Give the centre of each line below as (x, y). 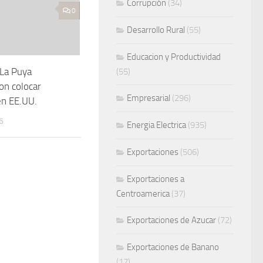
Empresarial (149, 98)
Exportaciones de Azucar (171, 220)
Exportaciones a (156, 179)
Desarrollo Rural (156, 30)
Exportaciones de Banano (173, 247)
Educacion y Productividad (174, 57)
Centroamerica (143, 194)
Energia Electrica (156, 125)
